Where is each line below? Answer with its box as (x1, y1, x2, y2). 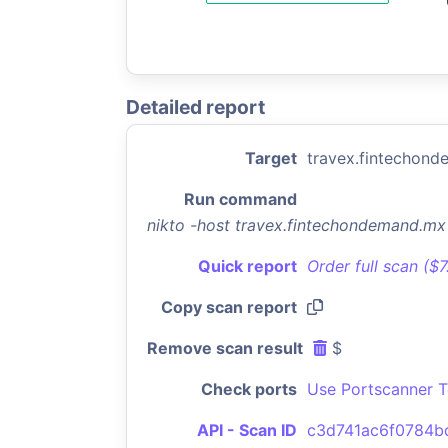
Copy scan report (161, 297, 297, 317)
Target (245, 148, 297, 168)
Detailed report (126, 95, 265, 119)
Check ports (201, 379, 297, 399)
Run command (184, 189, 297, 209)
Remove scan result (147, 338, 303, 358)
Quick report (198, 256, 297, 276)
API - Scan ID (197, 420, 297, 440)
